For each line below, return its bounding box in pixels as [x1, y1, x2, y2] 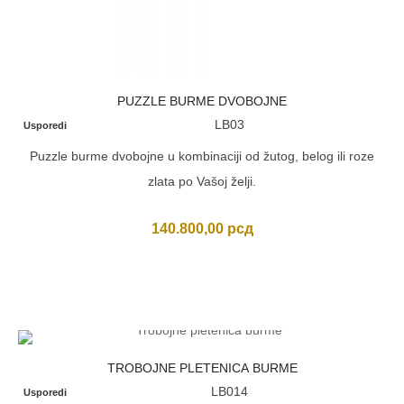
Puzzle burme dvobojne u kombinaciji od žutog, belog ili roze [30, 149, 374, 163]
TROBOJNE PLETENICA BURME [106, 361, 298, 375]
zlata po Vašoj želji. [148, 174, 256, 188]
